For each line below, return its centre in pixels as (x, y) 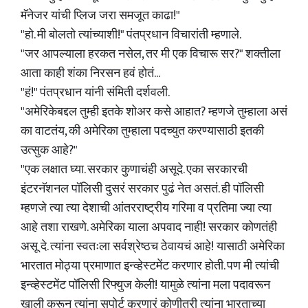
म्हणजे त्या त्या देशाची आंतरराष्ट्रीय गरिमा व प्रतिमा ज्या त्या (146, 208)
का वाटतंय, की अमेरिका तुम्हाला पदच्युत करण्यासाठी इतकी (142, 131)
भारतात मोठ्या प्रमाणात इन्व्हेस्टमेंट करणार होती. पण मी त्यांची (150, 266)
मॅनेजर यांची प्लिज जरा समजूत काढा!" (100, 16)
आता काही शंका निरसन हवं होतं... (90, 74)
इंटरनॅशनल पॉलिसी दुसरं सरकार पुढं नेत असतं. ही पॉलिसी (142, 189)
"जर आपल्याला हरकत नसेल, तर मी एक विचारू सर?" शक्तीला (151, 54)
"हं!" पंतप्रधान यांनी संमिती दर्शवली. (95, 93)
